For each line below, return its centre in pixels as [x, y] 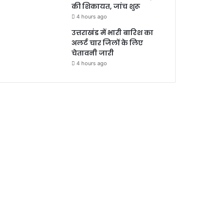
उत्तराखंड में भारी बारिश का [113, 32]
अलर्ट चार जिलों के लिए [108, 43]
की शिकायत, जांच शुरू [108, 6]
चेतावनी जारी [93, 53]
